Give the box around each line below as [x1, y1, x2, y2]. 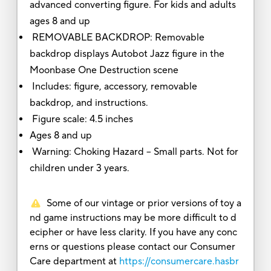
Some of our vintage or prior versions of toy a [46, 197, 241, 209]
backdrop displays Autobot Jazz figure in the [29, 47, 224, 60]
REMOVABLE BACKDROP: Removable [29, 31, 204, 44]
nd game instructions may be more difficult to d [29, 211, 237, 224]
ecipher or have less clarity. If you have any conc [29, 226, 237, 238]
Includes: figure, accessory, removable [29, 80, 197, 93]
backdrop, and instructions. [29, 96, 148, 109]
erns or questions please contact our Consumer [29, 240, 235, 253]
